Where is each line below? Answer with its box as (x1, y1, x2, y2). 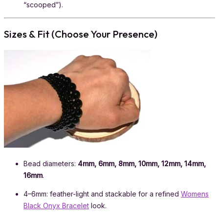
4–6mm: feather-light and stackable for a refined (23, 189, 181, 198)
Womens (181, 189, 209, 198)
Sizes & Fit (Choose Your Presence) (4, 27, 157, 40)
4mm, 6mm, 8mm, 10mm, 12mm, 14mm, (78, 159, 206, 168)
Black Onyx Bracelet (23, 201, 89, 210)
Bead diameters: (23, 159, 78, 168)
